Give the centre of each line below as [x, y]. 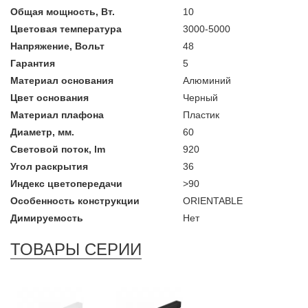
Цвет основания [49, 98]
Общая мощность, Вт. [63, 12]
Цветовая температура [66, 29]
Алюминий [207, 80]
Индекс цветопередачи [66, 184]
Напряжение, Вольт [57, 46]
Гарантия [33, 63]
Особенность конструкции [75, 201]
